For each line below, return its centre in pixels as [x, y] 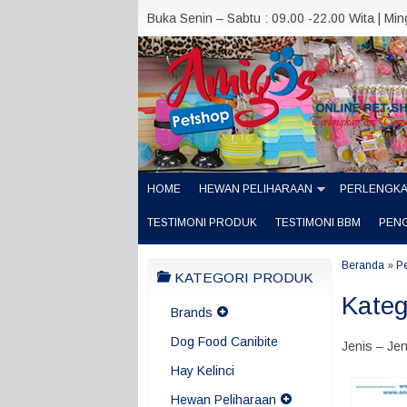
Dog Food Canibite [224, 342]
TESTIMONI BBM [318, 223]
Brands [192, 313]
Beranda [363, 265]
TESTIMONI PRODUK [202, 223]
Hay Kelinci [203, 371]
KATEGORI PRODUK [242, 278]
